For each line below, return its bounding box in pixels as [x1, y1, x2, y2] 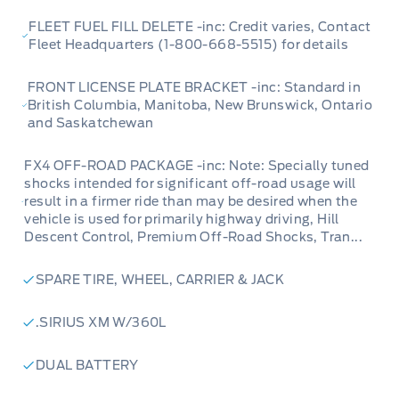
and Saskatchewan [27, 116, 154, 131]
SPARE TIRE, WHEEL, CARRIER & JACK [36, 273, 285, 288]
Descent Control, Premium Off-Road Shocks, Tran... [24, 230, 362, 245]
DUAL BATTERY [36, 358, 139, 373]
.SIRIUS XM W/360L [36, 315, 167, 330]
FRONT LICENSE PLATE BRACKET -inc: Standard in [27, 80, 361, 95]
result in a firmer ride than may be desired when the [24, 194, 358, 209]
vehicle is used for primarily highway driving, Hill [24, 212, 339, 227]
